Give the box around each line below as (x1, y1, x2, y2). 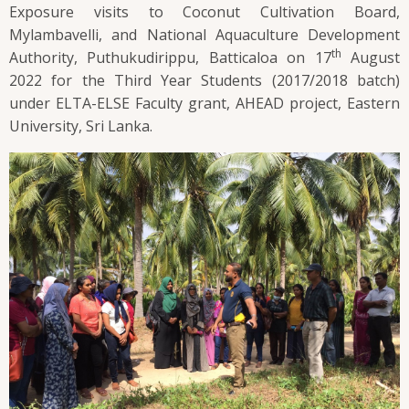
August (341, 47, 401, 68)
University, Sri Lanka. (9, 115, 152, 136)
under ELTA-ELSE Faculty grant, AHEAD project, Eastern (9, 92, 400, 113)
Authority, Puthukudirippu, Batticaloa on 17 (9, 47, 331, 68)
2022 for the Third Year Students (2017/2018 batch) (9, 69, 400, 90)
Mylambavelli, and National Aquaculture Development (9, 24, 400, 45)
